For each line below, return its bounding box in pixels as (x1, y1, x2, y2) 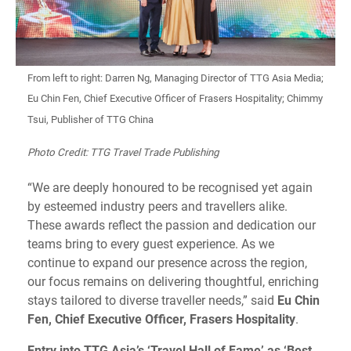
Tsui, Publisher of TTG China (27, 111, 154, 126)
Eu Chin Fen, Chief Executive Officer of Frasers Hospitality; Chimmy (27, 91, 323, 106)
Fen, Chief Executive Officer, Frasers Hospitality (27, 310, 295, 327)
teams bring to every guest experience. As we (27, 235, 274, 252)
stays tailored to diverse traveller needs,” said (27, 291, 277, 309)
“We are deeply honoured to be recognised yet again (27, 179, 313, 196)
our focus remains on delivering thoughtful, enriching (27, 273, 319, 290)
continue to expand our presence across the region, (27, 254, 307, 271)
